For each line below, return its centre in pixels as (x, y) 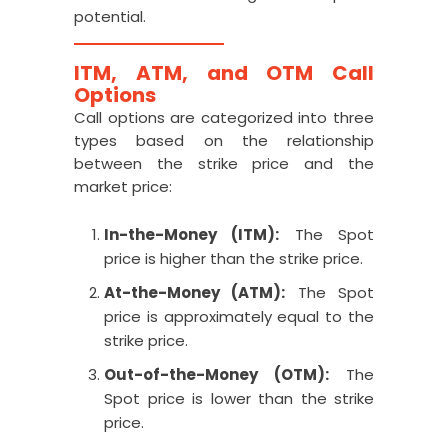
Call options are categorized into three (224, 117)
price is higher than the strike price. (233, 258)
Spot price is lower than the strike (239, 398)
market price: (123, 186)
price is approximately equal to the (239, 316)
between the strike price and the (224, 163)
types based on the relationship (224, 140)
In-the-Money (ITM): (192, 234)
